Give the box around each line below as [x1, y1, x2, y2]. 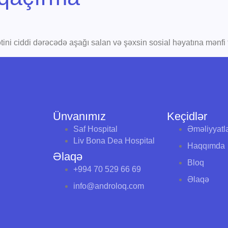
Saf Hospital [73, 124, 118, 133]
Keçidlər [166, 109, 207, 123]
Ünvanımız [53, 109, 106, 123]
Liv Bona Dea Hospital [73, 136, 155, 145]
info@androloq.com [73, 181, 144, 190]
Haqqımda [187, 141, 225, 150]
